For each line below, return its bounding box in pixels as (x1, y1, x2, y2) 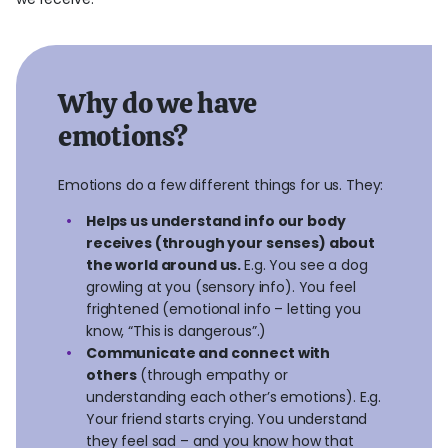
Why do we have (58, 85, 258, 121)
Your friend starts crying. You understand (86, 409, 368, 429)
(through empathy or (140, 365, 288, 385)
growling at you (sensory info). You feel (86, 277, 356, 297)
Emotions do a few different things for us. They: (58, 175, 384, 195)
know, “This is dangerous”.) (86, 321, 271, 341)
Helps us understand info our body (86, 211, 346, 231)
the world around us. (86, 255, 245, 275)
